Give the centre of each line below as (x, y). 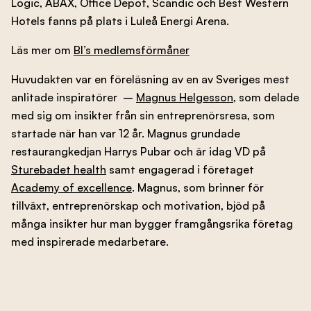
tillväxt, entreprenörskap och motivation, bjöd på (138, 206)
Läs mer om (42, 50)
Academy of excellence (72, 188)
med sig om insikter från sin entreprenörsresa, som (143, 116)
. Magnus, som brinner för (198, 188)
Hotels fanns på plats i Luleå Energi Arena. (120, 21)
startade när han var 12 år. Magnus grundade (126, 134)
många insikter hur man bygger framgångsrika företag (152, 224)
